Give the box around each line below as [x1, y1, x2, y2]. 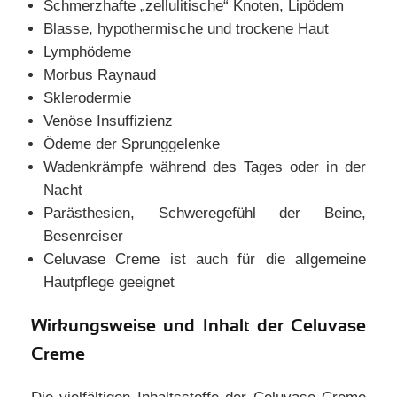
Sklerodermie [43, 90, 131, 106]
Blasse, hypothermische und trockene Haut [43, 20, 329, 37]
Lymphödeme [43, 43, 131, 60]
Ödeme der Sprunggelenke [43, 136, 220, 152]
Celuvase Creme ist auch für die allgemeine [43, 251, 366, 268]
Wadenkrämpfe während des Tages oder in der [43, 159, 366, 175]
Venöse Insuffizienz [43, 113, 173, 129]
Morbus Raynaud [43, 66, 156, 83]
